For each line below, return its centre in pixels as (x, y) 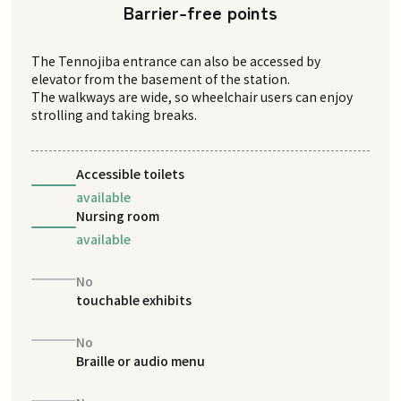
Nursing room (118, 215)
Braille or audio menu (141, 360)
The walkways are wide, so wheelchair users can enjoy (192, 96)
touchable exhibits (134, 299)
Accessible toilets (131, 173)
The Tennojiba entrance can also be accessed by (176, 60)
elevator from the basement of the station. (161, 78)
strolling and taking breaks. (115, 114)
